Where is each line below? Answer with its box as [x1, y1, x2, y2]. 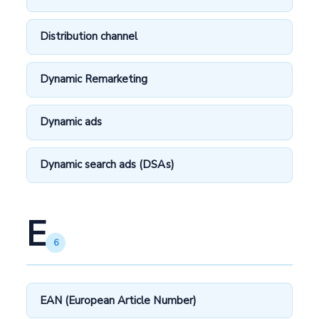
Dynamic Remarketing [40, 72, 148, 87]
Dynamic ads [40, 115, 103, 130]
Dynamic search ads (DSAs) [40, 157, 174, 172]
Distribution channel [40, 29, 138, 44]
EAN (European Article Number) [40, 293, 197, 308]
